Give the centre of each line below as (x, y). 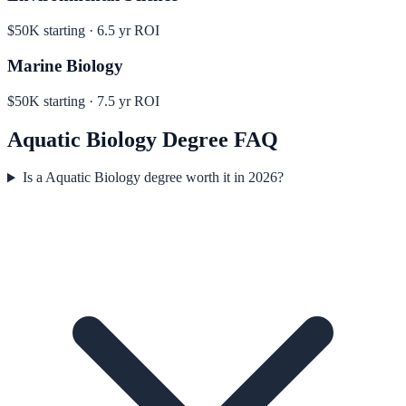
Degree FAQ (217, 139)
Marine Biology (65, 65)
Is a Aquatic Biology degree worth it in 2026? (153, 178)
